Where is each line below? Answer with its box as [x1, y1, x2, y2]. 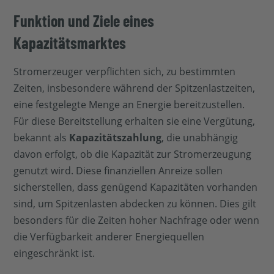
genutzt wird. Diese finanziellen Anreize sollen [13, 163, 223, 177]
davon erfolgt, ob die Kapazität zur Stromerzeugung [13, 147, 252, 161]
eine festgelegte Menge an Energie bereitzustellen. [13, 97, 245, 111]
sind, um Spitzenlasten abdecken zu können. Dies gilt [13, 196, 257, 210]
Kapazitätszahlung [69, 130, 162, 144]
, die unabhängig [161, 130, 239, 144]
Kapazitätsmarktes [13, 32, 127, 52]
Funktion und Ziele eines [13, 10, 155, 30]
